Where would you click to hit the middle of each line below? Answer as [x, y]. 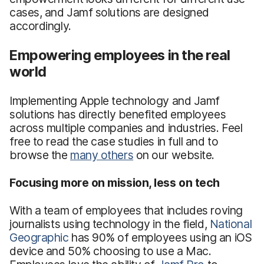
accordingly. [40, 26]
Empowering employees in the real [120, 55]
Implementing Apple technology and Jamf [115, 100]
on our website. [174, 155]
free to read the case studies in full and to [114, 141]
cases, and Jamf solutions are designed [109, 12]
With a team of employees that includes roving [126, 210]
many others [102, 155]
